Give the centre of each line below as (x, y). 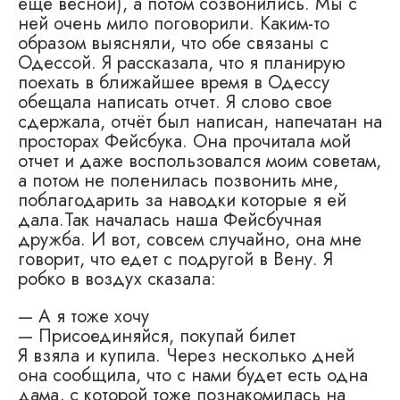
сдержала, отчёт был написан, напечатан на (200, 121)
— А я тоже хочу (83, 317)
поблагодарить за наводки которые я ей (182, 200)
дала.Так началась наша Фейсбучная (170, 219)
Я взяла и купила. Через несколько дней (186, 356)
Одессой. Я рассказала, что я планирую (182, 62)
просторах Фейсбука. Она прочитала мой (184, 141)
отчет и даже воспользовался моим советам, (200, 160)
